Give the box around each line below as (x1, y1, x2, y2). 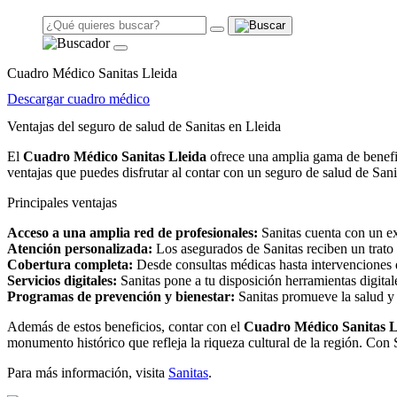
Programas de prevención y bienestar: (7, 288, 235, 304)
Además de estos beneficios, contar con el (7, 318, 244, 334)
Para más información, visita (7, 364, 168, 380)
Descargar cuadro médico (7, 90, 150, 106)
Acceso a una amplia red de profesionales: (7, 224, 258, 240)
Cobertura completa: (7, 256, 133, 272)
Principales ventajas (7, 194, 117, 210)
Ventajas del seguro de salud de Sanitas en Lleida (7, 118, 281, 134)
